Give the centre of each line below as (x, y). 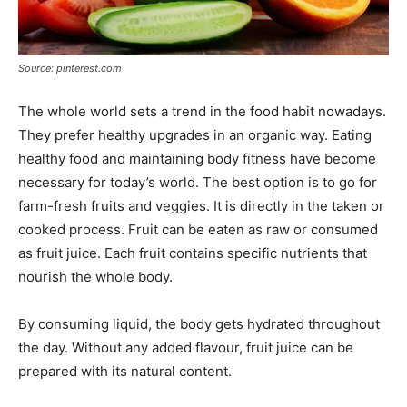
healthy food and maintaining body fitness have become (197, 159)
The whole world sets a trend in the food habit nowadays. (202, 111)
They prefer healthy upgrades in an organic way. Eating (195, 135)
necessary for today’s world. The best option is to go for (198, 182)
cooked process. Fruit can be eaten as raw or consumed (198, 229)
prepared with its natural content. (125, 371)
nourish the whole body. (95, 277)
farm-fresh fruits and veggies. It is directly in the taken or (201, 206)
